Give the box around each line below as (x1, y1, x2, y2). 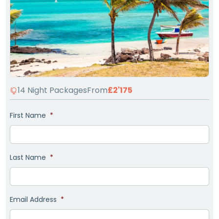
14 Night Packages (18, 85, 87, 96)
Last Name (10, 153, 46, 162)
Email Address (10, 195, 57, 204)
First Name (10, 110, 46, 120)
